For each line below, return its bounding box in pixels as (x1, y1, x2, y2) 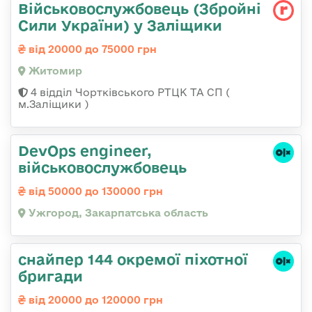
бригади (18, 267, 83, 284)
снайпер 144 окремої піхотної (18, 250, 248, 267)
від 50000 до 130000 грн (26, 185, 163, 197)
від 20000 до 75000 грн (26, 42, 157, 55)
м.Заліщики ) (18, 97, 88, 110)
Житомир (26, 64, 82, 77)
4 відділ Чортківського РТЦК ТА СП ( (28, 86, 230, 98)
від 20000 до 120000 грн (26, 293, 163, 306)
